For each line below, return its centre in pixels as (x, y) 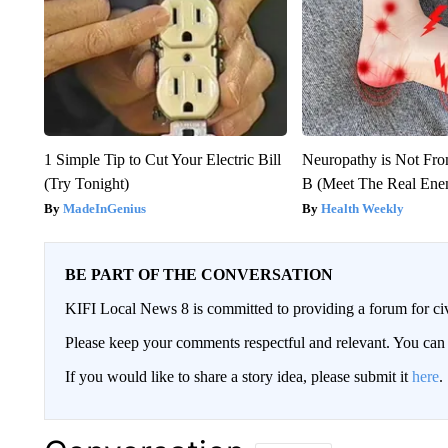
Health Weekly (363, 209)
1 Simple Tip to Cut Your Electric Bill (162, 160)
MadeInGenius (104, 209)
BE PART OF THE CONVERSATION (198, 275)
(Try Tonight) (86, 184)
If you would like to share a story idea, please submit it (238, 377)
